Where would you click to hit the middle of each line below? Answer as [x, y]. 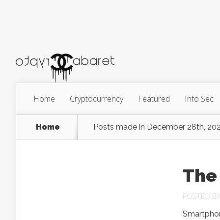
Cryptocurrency [96, 99]
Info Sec [199, 99]
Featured [154, 99]
